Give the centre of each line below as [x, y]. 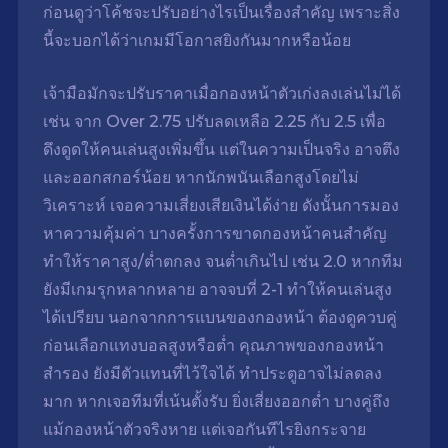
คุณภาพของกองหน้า [311, 346]
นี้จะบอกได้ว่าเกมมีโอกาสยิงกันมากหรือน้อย [196, 41]
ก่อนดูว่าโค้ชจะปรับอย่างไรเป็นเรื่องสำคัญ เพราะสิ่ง [221, 13]
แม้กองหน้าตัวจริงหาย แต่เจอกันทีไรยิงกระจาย [204, 430]
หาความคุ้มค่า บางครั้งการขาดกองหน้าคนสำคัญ [214, 234]
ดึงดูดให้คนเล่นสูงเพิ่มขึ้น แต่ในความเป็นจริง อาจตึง [221, 150]
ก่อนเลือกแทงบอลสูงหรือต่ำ [140, 346]
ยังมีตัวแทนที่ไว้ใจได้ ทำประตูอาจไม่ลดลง [235, 374]
